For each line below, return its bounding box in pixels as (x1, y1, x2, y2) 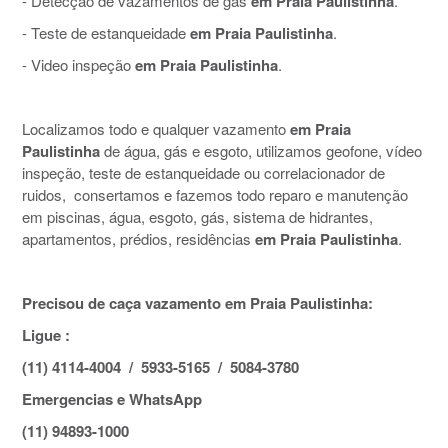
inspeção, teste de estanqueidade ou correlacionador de (22, 162, 385, 184)
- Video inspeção (22, 54, 131, 76)
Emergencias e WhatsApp (22, 388, 202, 411)
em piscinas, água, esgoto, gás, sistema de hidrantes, (22, 206, 373, 228)
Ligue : (22, 324, 70, 347)
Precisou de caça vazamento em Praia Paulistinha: (22, 292, 373, 315)
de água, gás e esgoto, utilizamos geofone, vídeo (100, 140, 422, 162)
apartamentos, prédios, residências (22, 228, 255, 250)
